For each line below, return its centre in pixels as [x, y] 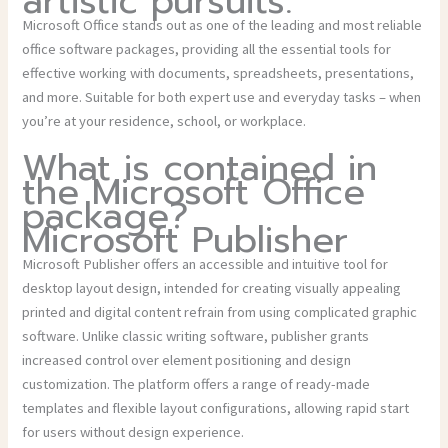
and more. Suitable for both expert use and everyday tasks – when [222, 96]
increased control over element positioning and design [187, 359]
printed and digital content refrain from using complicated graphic [220, 311]
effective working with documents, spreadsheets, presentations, [218, 72]
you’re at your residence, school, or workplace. [164, 120]
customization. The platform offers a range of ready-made [196, 383]
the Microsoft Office [194, 191]
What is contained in [200, 167]
